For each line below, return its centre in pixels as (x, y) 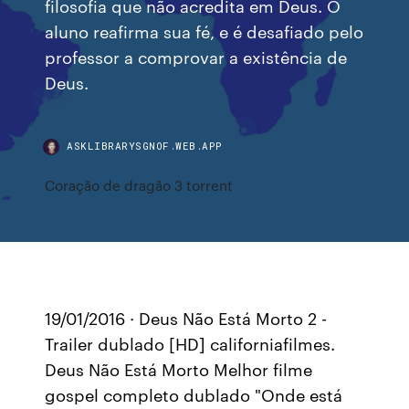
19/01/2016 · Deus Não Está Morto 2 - (186, 318)
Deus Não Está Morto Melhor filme (179, 369)
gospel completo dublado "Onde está (194, 394)
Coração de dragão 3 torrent (139, 185)
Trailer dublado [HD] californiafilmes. (190, 343)
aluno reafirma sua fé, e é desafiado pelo (204, 31)
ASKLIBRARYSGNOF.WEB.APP (145, 146)
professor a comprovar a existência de (196, 56)
